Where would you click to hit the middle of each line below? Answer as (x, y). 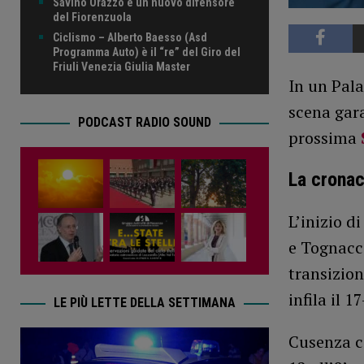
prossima (324, 138)
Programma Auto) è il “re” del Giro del (147, 52)
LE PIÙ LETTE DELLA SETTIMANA (144, 302)
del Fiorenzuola (92, 17)
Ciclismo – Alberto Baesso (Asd (130, 37)
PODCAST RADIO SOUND (144, 122)
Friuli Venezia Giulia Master (121, 66)
